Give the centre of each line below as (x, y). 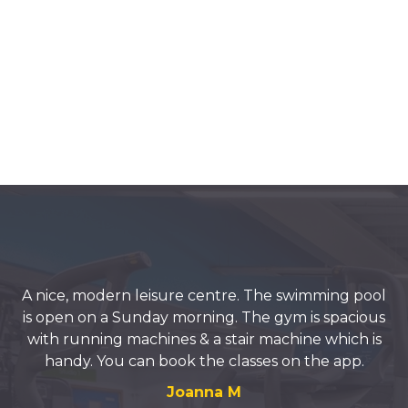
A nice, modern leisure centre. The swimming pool (204, 296)
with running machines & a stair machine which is (204, 339)
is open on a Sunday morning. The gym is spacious (204, 317)
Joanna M (204, 392)
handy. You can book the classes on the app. (204, 361)
